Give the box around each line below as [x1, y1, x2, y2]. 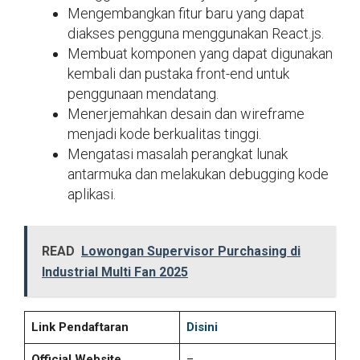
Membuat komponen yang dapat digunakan [67, 44, 333, 62]
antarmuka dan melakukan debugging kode [67, 165, 329, 182]
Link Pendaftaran [31, 319, 129, 334]
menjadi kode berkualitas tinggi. [67, 125, 261, 142]
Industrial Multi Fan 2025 [42, 264, 188, 280]
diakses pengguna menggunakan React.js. [67, 24, 324, 42]
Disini [186, 319, 218, 334]
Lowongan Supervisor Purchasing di [81, 243, 301, 259]
